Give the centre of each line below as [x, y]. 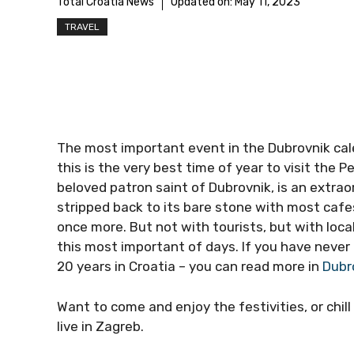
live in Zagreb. [100, 326]
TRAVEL [82, 27]
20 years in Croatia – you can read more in [190, 266]
